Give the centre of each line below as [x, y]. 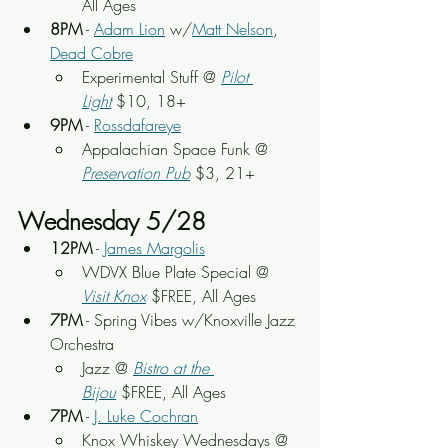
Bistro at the [173, 368]
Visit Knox [114, 296]
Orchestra [82, 344]
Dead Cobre [91, 53]
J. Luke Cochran [146, 416]
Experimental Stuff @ [151, 77]
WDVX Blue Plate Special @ [178, 272]
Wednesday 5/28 [112, 221]
